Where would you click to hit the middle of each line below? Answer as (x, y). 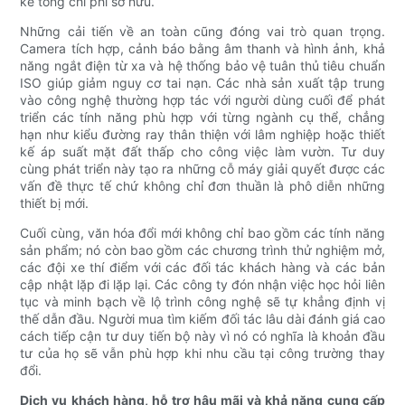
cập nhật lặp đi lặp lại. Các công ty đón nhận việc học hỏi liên (202, 285)
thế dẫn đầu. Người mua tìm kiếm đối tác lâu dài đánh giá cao (202, 319)
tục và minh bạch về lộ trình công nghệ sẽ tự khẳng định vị (202, 302)
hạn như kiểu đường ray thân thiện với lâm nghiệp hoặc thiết (202, 135)
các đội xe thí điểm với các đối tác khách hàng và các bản (202, 268)
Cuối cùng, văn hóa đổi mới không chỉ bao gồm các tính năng (202, 233)
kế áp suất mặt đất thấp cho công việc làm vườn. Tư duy (202, 152)
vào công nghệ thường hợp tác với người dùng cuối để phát (202, 100)
